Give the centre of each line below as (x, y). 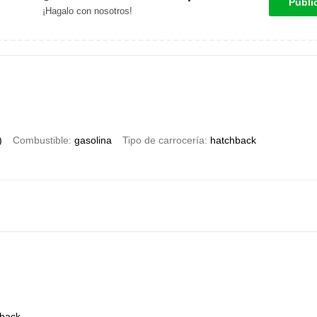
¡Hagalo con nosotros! (87, 11)
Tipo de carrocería (163, 140)
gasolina (93, 140)
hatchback (233, 140)
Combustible (40, 140)
